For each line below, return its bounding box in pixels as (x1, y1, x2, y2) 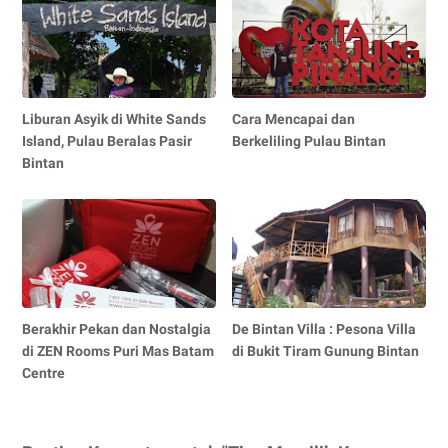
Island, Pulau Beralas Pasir (22, 132, 192, 149)
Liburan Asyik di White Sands (22, 110, 206, 127)
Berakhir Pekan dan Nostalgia (22, 320, 211, 337)
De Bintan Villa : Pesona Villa (232, 320, 417, 337)
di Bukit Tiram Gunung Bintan (232, 342, 420, 359)
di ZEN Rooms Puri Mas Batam (22, 342, 214, 359)
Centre (22, 364, 65, 381)
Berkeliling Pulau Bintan (232, 132, 387, 149)
